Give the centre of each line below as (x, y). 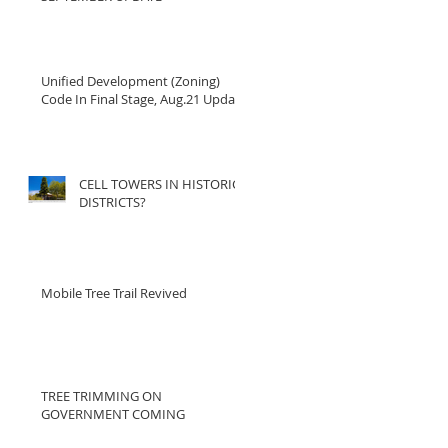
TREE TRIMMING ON (101, 396)
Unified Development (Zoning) (130, 81)
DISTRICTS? (112, 202)
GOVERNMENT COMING (113, 414)
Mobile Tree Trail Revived (114, 293)
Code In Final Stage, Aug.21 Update (144, 99)
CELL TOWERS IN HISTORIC (159, 184)
